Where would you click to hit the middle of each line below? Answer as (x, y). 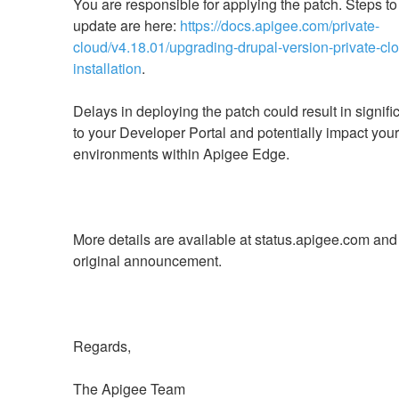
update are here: (126, 25)
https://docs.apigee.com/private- (279, 25)
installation (107, 68)
